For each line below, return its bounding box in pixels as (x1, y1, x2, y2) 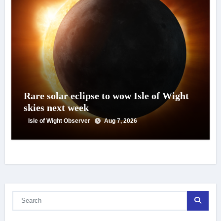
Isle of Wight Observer (28, 117, 92, 124)
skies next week (23, 102, 89, 113)
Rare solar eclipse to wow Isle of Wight (23, 90, 189, 101)
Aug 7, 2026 (104, 117, 137, 124)
